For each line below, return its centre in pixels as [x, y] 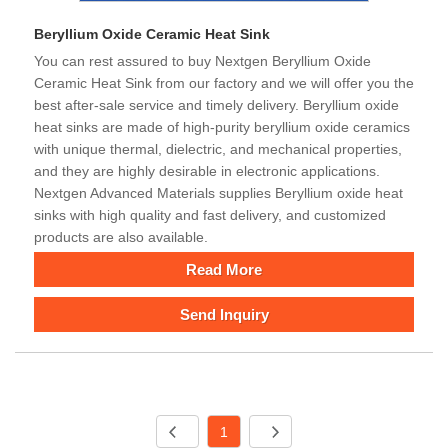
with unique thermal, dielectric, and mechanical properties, [218, 148]
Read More [224, 269]
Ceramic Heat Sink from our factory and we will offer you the [224, 82]
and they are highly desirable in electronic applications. [207, 170]
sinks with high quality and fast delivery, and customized [210, 214]
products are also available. [121, 236]
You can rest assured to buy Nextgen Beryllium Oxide [202, 60]
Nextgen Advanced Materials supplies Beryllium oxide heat [218, 192]
